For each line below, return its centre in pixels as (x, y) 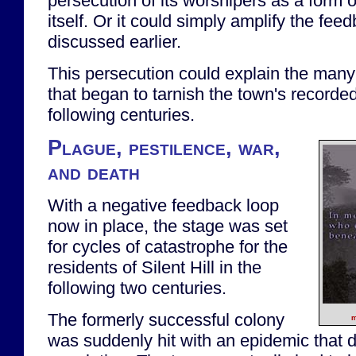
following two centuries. (137, 288)
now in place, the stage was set (168, 226)
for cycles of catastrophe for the (168, 247)
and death (94, 173)
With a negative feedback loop (163, 206)
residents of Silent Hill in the (155, 268)
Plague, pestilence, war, (164, 148)
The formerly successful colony (166, 319)
